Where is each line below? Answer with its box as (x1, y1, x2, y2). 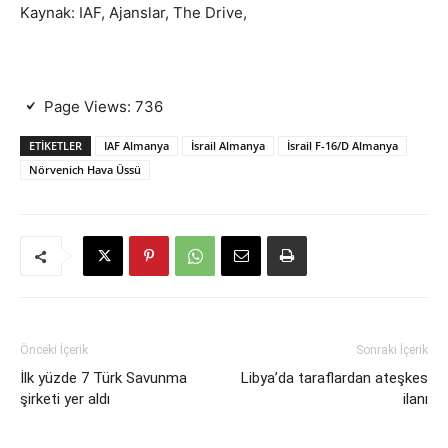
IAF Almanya (104, 138, 169, 153)
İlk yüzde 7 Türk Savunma (20, 369, 187, 387)
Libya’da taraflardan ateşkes (241, 369, 428, 387)
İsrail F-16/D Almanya (287, 138, 398, 153)
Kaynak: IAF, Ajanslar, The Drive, (20, 3, 247, 22)
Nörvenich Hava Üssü (29, 162, 141, 177)
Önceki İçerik (20, 343, 88, 357)
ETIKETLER (29, 138, 82, 153)
